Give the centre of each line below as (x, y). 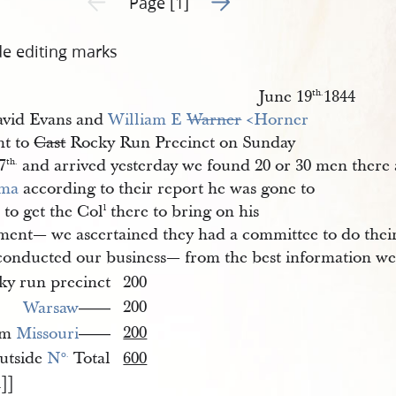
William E (148, 120)
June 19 (285, 97)
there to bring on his (183, 212)
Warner (214, 120)
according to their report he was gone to (167, 189)
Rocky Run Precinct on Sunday (181, 143)
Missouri (48, 334)
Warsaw (51, 308)
